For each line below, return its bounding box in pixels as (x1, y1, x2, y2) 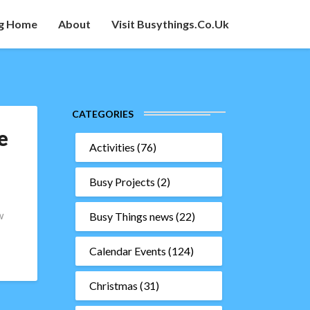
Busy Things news (89, 210, 174, 223)
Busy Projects (89, 175, 155, 188)
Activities (89, 140, 135, 154)
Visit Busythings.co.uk (111, 17, 229, 30)
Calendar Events (89, 244, 166, 257)
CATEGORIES (71, 108, 134, 120)
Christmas (89, 279, 138, 292)
